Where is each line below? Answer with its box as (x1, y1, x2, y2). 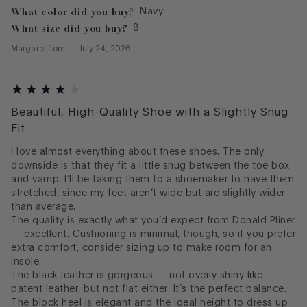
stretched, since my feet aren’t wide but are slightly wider (11, 188, 285, 198)
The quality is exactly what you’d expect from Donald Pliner (11, 215, 295, 225)
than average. (11, 201, 76, 212)
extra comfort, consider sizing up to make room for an (11, 243, 272, 253)
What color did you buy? (11, 5, 135, 18)
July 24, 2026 (77, 44, 131, 53)
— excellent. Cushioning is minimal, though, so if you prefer (11, 229, 295, 239)
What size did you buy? (11, 21, 128, 34)
